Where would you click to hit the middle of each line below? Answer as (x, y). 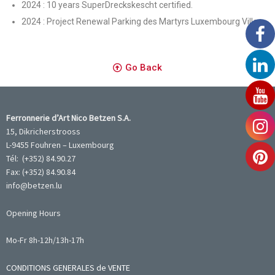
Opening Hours (33, 213)
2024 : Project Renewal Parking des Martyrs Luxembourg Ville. (141, 22)
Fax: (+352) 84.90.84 (41, 172)
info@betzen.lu (34, 186)
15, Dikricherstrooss (43, 132)
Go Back (144, 68)
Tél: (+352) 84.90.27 (41, 159)
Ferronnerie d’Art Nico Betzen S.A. (68, 118)
